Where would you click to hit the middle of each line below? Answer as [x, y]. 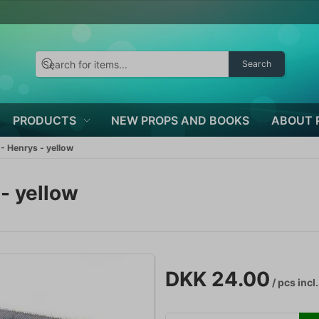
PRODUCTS [45, 120]
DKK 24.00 [217, 279]
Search [257, 64]
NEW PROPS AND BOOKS [180, 120]
